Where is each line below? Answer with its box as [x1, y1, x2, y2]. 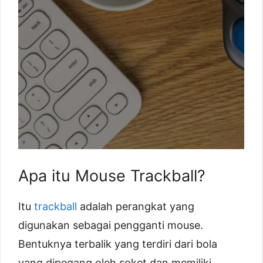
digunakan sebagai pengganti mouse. [18, 218, 203, 231]
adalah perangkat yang [77, 200, 194, 213]
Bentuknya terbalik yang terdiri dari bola [18, 237, 217, 250]
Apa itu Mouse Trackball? [18, 166, 205, 186]
